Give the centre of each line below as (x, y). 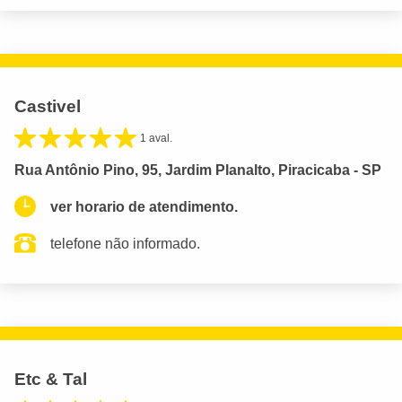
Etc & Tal (51, 379)
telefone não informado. (125, 243)
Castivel (48, 106)
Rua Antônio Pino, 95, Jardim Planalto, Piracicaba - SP (198, 170)
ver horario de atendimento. (144, 206)
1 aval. (156, 138)
